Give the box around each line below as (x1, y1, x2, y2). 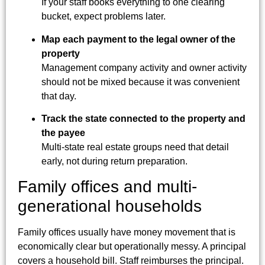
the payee (41, 127, 85, 138)
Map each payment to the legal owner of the (41, 34, 235, 44)
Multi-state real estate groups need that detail (41, 141, 229, 152)
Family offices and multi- (18, 177, 197, 196)
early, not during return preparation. (41, 156, 188, 166)
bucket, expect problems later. (41, 11, 166, 22)
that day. (41, 91, 76, 101)
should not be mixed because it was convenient (41, 76, 240, 87)
